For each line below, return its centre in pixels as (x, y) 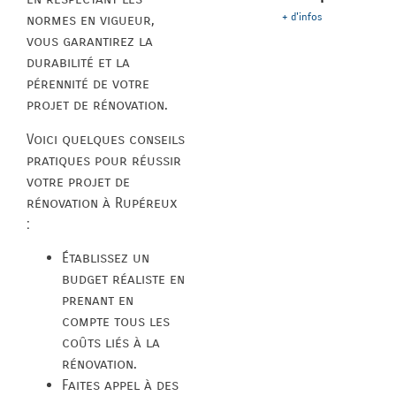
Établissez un (106, 257)
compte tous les (116, 321)
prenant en (98, 300)
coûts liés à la (111, 342)
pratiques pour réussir (104, 160)
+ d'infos (302, 17)
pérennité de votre (88, 84)
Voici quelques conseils (106, 139)
